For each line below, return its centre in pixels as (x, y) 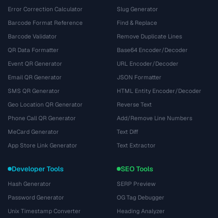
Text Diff (127, 132)
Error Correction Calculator (45, 9)
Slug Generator (137, 9)
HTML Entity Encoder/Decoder (159, 91)
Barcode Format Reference (45, 23)
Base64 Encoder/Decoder (152, 50)
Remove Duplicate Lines (149, 36)
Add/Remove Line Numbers (154, 118)
